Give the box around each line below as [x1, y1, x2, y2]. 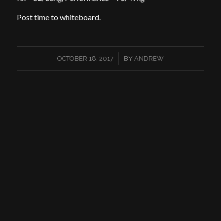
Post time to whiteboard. [16, 12, 101, 22]
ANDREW [134, 54, 164, 62]
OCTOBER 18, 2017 [57, 54, 113, 62]
